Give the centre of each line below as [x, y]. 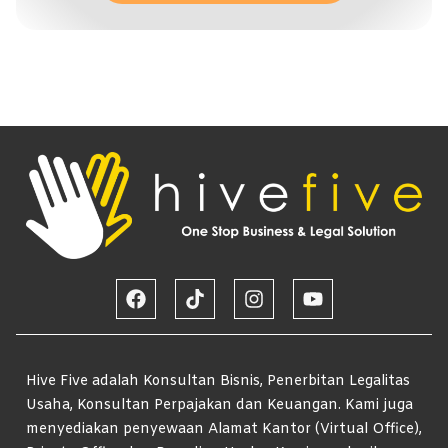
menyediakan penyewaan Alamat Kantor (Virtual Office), [224, 430]
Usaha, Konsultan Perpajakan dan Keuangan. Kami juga [219, 406]
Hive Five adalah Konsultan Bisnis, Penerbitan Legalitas [218, 382]
